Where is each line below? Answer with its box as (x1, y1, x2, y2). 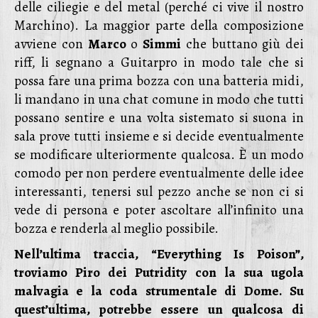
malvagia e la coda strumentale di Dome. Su (14, 282, 304, 300)
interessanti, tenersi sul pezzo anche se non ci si (14, 182, 304, 201)
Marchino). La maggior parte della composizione (14, 16, 304, 35)
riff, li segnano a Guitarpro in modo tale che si (14, 53, 304, 72)
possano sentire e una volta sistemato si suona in (14, 109, 304, 127)
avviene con (14, 35, 88, 53)
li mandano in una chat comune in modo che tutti (14, 90, 304, 109)
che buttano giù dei (181, 35, 304, 53)
